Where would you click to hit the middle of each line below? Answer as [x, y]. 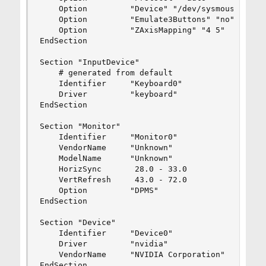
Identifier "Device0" [106, 233]
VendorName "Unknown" [106, 148]
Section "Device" [77, 222]
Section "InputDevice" [89, 62]
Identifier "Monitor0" [108, 137]
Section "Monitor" [80, 126]
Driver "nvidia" [104, 244]
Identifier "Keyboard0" [111, 83]
